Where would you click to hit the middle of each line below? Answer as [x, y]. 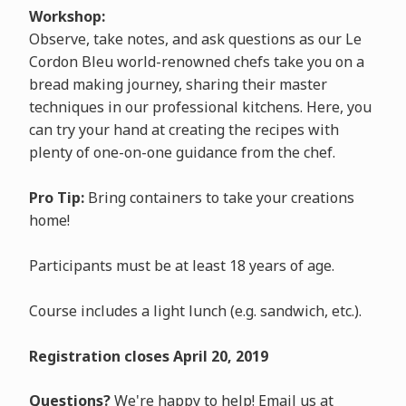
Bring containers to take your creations [219, 198]
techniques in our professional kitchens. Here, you [200, 107]
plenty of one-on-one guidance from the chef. [182, 152]
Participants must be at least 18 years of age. [181, 266]
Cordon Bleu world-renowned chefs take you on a [196, 62]
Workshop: [67, 16]
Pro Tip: [56, 198]
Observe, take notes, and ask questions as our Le [195, 39]
